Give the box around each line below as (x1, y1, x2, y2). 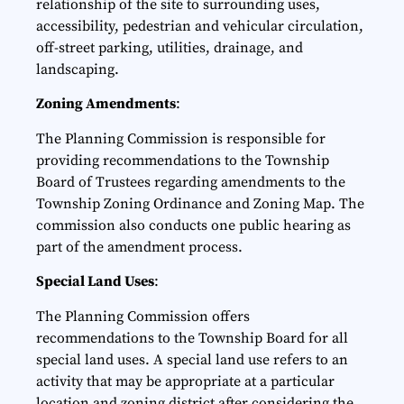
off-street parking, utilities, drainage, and (36, 38, 303, 57)
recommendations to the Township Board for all (36, 328, 348, 347)
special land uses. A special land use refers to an (36, 350, 348, 369)
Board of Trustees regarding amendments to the (36, 172, 345, 191)
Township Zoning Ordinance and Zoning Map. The (36, 194, 364, 213)
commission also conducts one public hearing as (36, 216, 351, 234)
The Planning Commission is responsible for (36, 129, 326, 148)
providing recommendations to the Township (36, 151, 329, 170)
